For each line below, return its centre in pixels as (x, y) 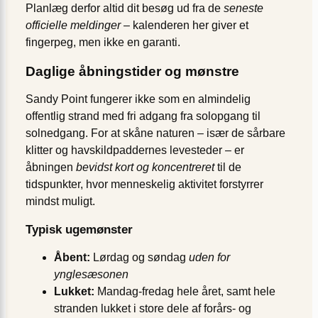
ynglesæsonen (91, 275)
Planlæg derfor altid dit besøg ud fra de (125, 8)
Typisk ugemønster (79, 230)
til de (228, 168)
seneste (243, 8)
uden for (209, 258)
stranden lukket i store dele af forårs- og (153, 309)
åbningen (51, 168)
